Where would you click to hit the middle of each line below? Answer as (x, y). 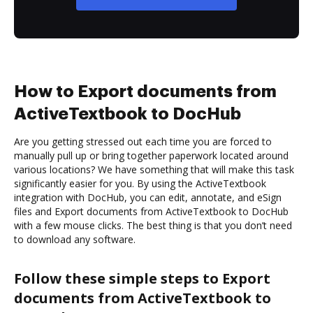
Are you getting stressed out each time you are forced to (143, 141)
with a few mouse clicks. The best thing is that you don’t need (153, 225)
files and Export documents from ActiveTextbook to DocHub (151, 211)
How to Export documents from (145, 91)
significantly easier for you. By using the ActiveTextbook (140, 183)
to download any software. (75, 239)
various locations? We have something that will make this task (154, 169)
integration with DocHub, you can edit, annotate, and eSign (148, 197)
